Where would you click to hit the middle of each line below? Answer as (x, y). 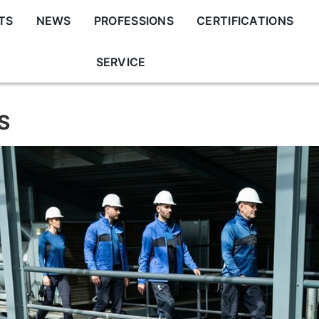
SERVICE (121, 62)
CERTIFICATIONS (245, 21)
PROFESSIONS (134, 21)
